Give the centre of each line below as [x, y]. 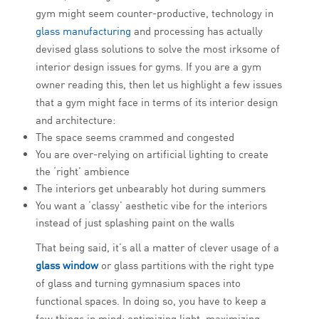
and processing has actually [197, 31]
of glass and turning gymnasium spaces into [138, 283]
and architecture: [75, 120]
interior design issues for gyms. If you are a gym [148, 67]
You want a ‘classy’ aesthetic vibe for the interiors [151, 206]
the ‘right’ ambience [83, 172]
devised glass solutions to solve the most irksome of [158, 49]
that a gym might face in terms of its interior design [157, 103]
